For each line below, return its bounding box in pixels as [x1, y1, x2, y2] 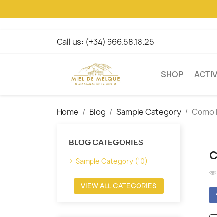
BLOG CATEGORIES [69, 137, 143, 148]
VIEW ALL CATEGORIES [80, 181, 156, 190]
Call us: [57, 36, 85, 47]
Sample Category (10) [76, 156, 148, 166]
